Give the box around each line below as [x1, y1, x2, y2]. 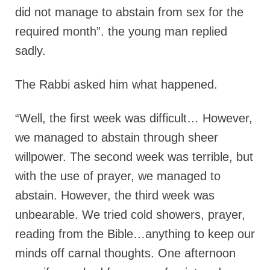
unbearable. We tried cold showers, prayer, [15, 208, 245, 222]
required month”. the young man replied [15, 25, 227, 39]
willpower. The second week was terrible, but [15, 150, 253, 164]
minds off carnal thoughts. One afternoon [15, 246, 236, 260]
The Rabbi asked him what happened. [15, 78, 218, 92]
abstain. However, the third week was [15, 189, 215, 202]
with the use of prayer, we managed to [15, 169, 221, 183]
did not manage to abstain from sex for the [15, 5, 243, 19]
